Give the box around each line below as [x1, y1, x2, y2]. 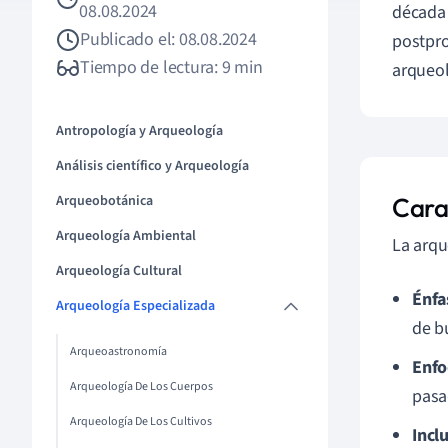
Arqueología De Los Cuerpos [70, 378, 213, 395]
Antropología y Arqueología [56, 121, 223, 141]
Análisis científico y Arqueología [56, 156, 249, 176]
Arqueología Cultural [56, 261, 182, 281]
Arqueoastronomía [70, 343, 167, 360]
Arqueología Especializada [56, 296, 215, 316]
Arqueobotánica [56, 191, 153, 211]
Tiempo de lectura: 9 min [80, 55, 263, 80]
